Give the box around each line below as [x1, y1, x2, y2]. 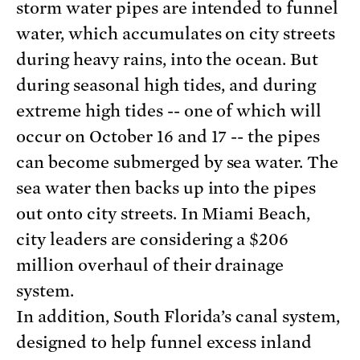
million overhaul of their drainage [16, 256, 284, 276]
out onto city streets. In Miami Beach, [16, 204, 311, 224]
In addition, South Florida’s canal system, [16, 307, 341, 327]
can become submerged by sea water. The [16, 153, 339, 173]
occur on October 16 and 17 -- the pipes [16, 127, 321, 147]
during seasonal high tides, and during [16, 76, 317, 96]
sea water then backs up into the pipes [16, 178, 317, 198]
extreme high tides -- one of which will [16, 101, 322, 121]
